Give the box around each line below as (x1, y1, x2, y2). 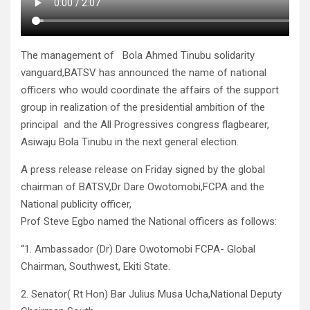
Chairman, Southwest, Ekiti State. (21, 260, 170, 273)
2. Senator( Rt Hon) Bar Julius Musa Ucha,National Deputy (21, 288, 282, 301)
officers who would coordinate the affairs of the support (21, 84, 279, 97)
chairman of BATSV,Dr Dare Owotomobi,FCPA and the (21, 181, 264, 194)
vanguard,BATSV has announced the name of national (21, 66, 266, 80)
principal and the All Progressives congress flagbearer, (21, 118, 269, 131)
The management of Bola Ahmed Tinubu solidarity (21, 49, 255, 62)
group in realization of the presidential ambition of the (21, 101, 265, 114)
